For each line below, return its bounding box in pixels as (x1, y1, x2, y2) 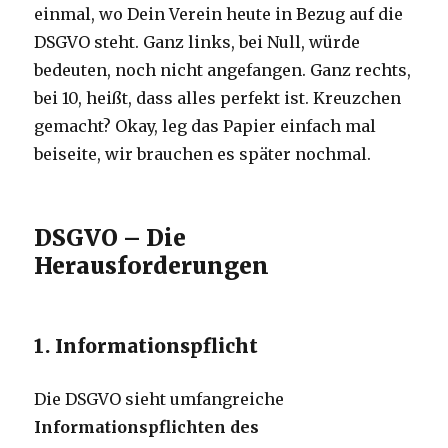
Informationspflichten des (34, 417, 260, 438)
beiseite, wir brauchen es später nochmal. (34, 144, 372, 165)
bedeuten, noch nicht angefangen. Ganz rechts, (34, 60, 412, 81)
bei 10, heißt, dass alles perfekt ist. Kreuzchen (34, 88, 402, 109)
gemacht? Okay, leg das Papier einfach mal (34, 116, 377, 137)
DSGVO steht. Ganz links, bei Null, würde (34, 32, 361, 53)
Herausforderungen (34, 251, 270, 281)
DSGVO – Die (34, 223, 187, 253)
